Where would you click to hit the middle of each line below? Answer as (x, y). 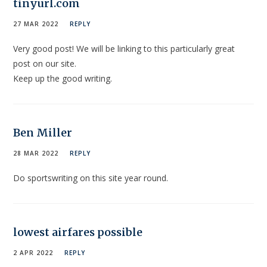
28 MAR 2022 (36, 153)
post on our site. (45, 64)
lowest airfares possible (78, 232)
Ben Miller (43, 133)
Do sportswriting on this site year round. (91, 178)
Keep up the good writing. (63, 79)
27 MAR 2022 (36, 24)
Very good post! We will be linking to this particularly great (124, 49)
